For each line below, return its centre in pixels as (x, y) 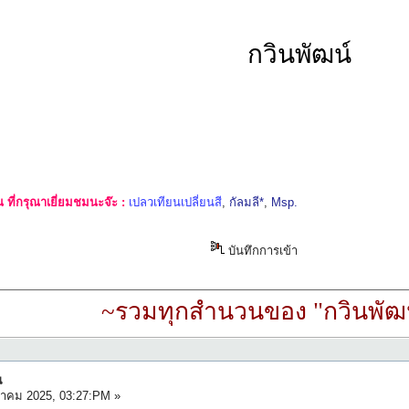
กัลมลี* (247, 203)
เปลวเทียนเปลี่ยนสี (176, 203)
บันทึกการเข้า (262, 251)
